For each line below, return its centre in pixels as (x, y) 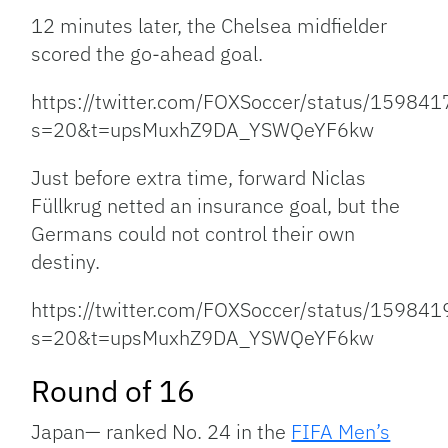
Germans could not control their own (193, 234)
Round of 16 (113, 391)
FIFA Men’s (341, 432)
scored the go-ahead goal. (147, 54)
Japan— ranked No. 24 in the (161, 432)
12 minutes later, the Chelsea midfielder (209, 26)
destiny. (66, 262)
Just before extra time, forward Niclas (199, 178)
